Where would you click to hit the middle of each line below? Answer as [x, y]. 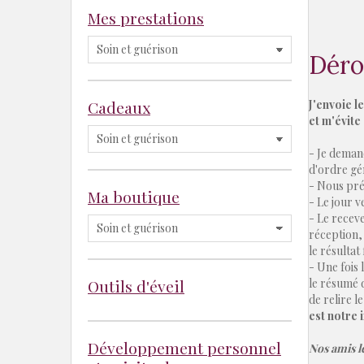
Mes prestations [146, 18]
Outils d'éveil [136, 286]
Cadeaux [119, 108]
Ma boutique [134, 197]
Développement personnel [184, 348]
